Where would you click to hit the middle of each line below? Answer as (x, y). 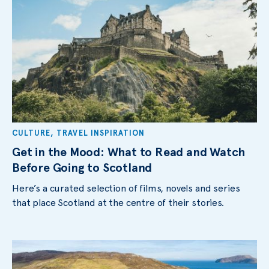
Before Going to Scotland (82, 167)
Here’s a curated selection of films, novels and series (126, 188)
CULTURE (32, 133)
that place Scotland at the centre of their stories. (118, 202)
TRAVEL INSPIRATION (101, 133)
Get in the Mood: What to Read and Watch (129, 152)
